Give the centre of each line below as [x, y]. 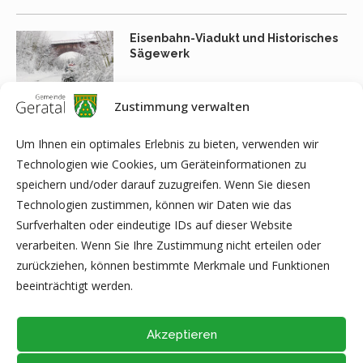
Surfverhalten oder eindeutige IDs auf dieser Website [154, 225]
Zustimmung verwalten [181, 106]
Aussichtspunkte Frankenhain [215, 234]
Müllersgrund [169, 151]
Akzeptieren [181, 334]
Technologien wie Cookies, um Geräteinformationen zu [161, 164]
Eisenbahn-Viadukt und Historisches [234, 38]
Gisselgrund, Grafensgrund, [211, 136]
